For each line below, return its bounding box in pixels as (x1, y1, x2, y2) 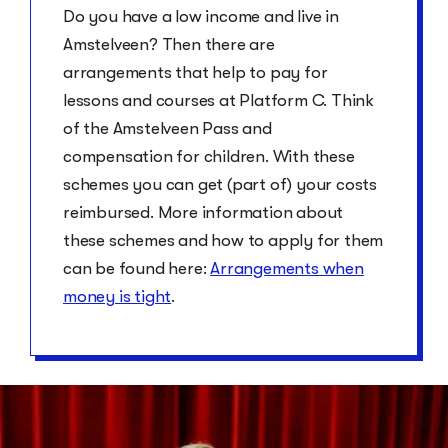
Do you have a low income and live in (63, 6, 339, 26)
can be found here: (63, 258, 211, 278)
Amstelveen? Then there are (63, 34, 275, 54)
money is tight (63, 286, 172, 306)
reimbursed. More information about (63, 202, 344, 222)
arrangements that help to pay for (63, 62, 328, 82)
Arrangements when (210, 258, 364, 278)
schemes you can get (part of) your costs (63, 174, 377, 194)
